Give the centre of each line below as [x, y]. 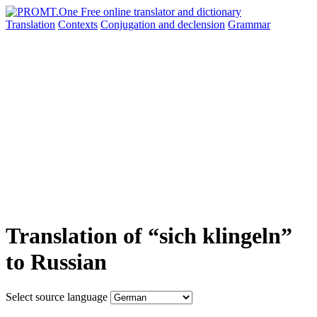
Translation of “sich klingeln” [149, 236]
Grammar [249, 24]
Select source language [57, 296]
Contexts [78, 24]
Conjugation [129, 24]
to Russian [56, 262]
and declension [192, 24]
